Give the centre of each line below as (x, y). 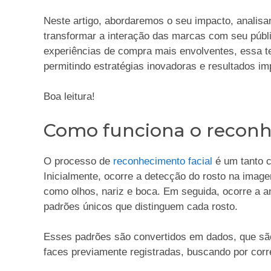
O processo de (78, 161)
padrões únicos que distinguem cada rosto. (142, 206)
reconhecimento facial (163, 161)
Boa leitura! (69, 97)
